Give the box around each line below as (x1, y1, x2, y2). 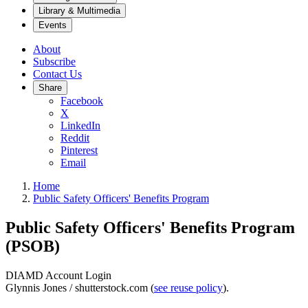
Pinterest (60, 144, 98, 156)
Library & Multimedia (38, 5, 120, 16)
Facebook (60, 95, 103, 107)
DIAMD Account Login (5, 269, 111, 281)
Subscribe (33, 56, 76, 67)
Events (38, 20, 67, 30)
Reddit (60, 132, 89, 144)
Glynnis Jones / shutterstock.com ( (5, 281, 154, 294)
